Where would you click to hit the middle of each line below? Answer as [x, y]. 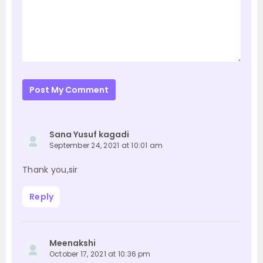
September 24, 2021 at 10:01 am [106, 146]
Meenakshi [73, 243]
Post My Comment [69, 90]
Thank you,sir [50, 170]
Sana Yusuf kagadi [89, 135]
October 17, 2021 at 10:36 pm [100, 254]
